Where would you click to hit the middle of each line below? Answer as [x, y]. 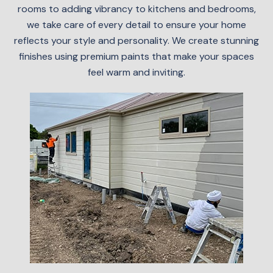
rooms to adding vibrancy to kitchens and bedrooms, [136, 9]
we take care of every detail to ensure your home [136, 25]
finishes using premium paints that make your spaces [136, 56]
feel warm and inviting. [136, 72]
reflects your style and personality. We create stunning [136, 41]
